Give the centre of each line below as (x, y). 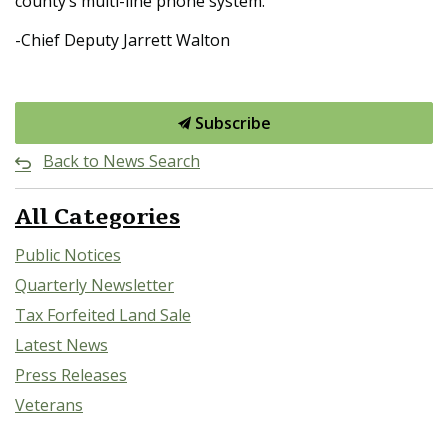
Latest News (61, 345)
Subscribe (230, 123)
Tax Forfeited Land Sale (103, 315)
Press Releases (71, 375)
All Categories (97, 217)
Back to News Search (121, 161)
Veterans (49, 405)
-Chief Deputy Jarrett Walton (122, 40)
